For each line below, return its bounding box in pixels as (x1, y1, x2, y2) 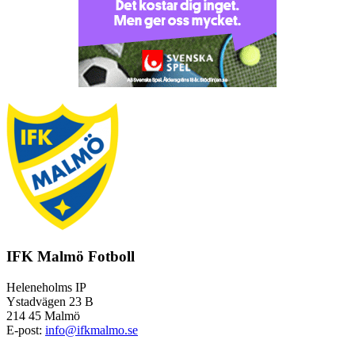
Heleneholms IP (6, 280, 86, 294)
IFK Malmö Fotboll (6, 248, 135, 265)
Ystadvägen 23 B (6, 294, 94, 308)
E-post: (6, 323, 45, 337)
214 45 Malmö (6, 308, 80, 323)
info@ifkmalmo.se (45, 323, 138, 337)
